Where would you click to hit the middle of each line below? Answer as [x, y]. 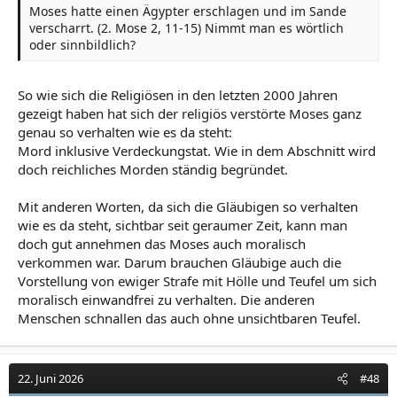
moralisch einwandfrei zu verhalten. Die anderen [166, 300]
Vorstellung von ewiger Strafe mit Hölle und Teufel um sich [197, 281]
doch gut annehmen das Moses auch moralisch [162, 244]
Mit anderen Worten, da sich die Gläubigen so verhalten [188, 206]
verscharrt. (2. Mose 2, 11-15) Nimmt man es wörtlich [187, 27]
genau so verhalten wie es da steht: [125, 132]
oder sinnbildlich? [82, 44]
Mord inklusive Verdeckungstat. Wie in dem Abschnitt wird [197, 151]
